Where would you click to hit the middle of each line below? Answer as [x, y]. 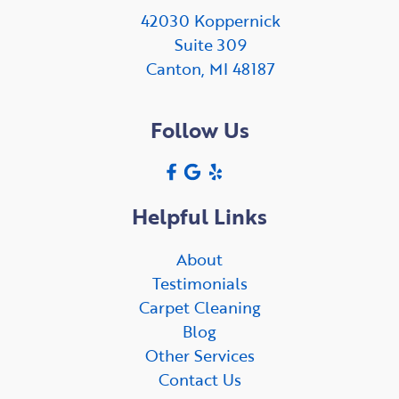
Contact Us [199, 380]
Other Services [199, 356]
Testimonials [199, 284]
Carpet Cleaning [199, 308]
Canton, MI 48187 [211, 69]
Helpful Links [199, 216]
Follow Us [199, 130]
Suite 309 [211, 45]
